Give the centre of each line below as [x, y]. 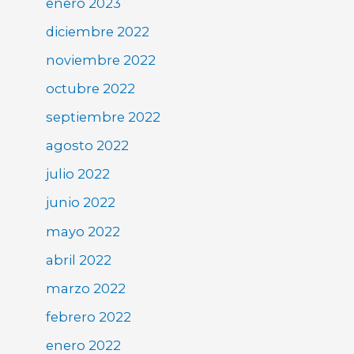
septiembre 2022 [104, 117]
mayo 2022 [83, 231]
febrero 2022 [89, 316]
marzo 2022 [86, 288]
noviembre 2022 [101, 60]
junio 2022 [81, 203]
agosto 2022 [88, 146]
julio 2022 [78, 174]
